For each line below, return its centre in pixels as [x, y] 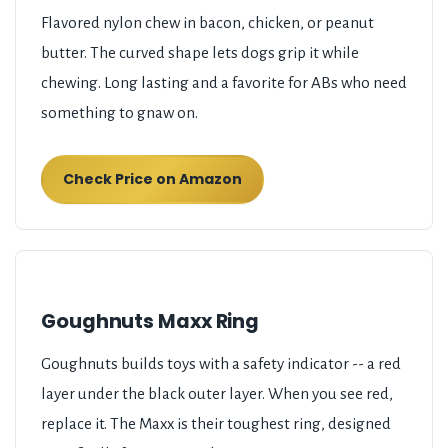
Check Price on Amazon [152, 179]
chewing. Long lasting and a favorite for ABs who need [224, 83]
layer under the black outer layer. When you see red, [217, 394]
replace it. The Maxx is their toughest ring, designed [216, 424]
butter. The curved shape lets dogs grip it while [200, 53]
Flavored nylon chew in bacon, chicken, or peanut [207, 23]
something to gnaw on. [119, 113]
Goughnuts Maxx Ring [150, 321]
